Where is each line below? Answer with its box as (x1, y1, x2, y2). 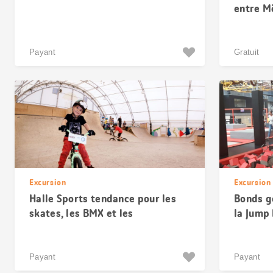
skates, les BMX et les (29, 206, 133, 221)
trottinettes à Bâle (29, 221, 119, 235)
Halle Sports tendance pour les (29, 191, 177, 206)
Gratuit (234, 48, 260, 57)
